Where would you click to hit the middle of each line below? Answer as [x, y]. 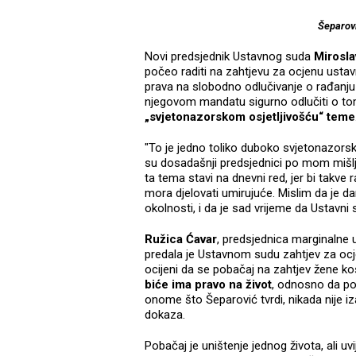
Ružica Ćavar [181, 240]
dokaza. [165, 315]
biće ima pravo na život [208, 285]
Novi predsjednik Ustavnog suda [229, 57]
